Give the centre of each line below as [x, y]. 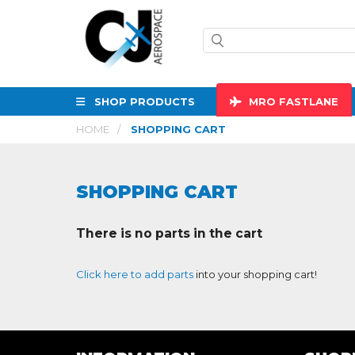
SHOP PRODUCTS [145, 101]
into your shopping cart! [255, 275]
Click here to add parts [135, 275]
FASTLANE [307, 101]
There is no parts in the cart [169, 233]
